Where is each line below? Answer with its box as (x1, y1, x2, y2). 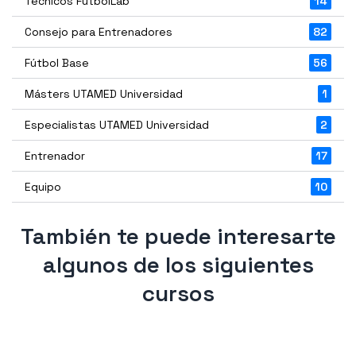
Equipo (25, 179, 61, 194)
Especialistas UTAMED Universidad (25, 117, 209, 132)
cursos (141, 278, 215, 308)
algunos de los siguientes (42, 250, 314, 279)
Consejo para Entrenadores (25, 24, 172, 39)
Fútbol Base (25, 55, 89, 70)
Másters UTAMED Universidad (25, 86, 183, 101)
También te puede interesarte (20, 221, 336, 250)
